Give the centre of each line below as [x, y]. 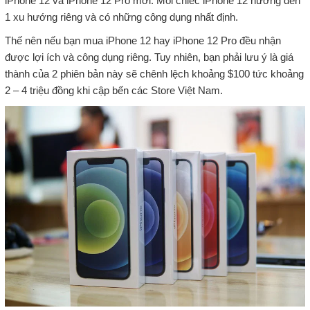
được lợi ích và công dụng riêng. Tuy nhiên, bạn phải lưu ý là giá [149, 57]
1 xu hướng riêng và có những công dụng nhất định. [121, 17]
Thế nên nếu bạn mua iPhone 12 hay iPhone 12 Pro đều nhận [143, 41]
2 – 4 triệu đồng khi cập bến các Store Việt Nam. [113, 91]
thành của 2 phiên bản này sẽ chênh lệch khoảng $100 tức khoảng [154, 74]
